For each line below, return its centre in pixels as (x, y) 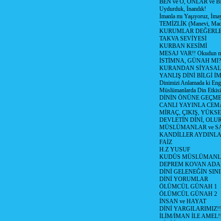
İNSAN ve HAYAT (183, 201)
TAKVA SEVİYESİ (183, 38)
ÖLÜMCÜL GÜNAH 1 (188, 186)
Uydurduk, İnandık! (183, 9)
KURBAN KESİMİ (183, 46)
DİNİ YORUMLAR (184, 179)
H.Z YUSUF (175, 149)
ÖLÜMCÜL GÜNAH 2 (188, 194)
